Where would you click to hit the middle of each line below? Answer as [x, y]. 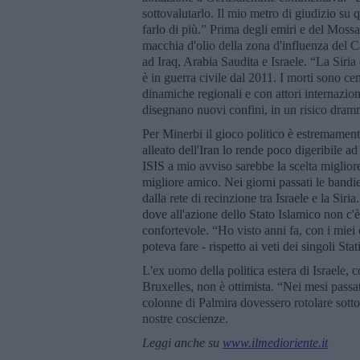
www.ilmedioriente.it [275, 342]
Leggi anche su [182, 342]
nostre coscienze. [185, 318]
